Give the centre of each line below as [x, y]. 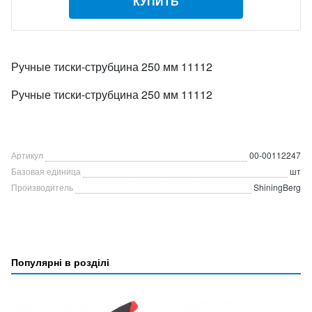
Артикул [27, 155]
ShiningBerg [277, 187]
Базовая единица [46, 171]
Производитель [42, 187]
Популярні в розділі [60, 262]
